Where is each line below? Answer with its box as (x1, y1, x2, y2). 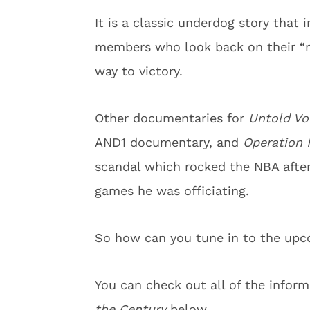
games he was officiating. (95, 183, 249, 198)
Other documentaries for (95, 111, 248, 125)
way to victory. (95, 64, 183, 78)
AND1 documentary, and (95, 135, 243, 149)
